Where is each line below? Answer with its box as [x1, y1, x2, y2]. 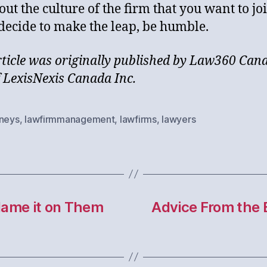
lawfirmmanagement [24, 113, 115, 125]
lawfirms [119, 113, 157, 125]
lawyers [162, 113, 196, 125]
